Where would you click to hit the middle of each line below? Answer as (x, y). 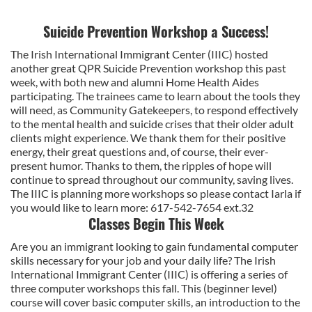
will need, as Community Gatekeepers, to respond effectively (154, 110)
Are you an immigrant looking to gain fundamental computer (154, 246)
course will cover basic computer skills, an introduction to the (155, 302)
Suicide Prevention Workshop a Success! (156, 31)
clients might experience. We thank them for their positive (148, 138)
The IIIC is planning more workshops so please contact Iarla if (156, 193)
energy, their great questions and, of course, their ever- (140, 151)
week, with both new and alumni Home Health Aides (135, 82)
